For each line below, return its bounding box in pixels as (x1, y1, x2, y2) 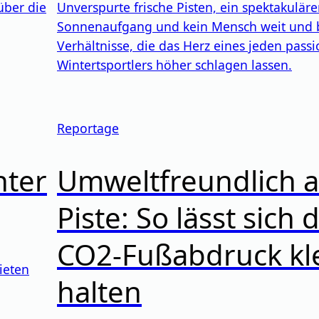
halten (57, 271, 142, 311)
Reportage (57, 120, 119, 137)
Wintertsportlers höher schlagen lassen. (57, 56, 292, 74)
